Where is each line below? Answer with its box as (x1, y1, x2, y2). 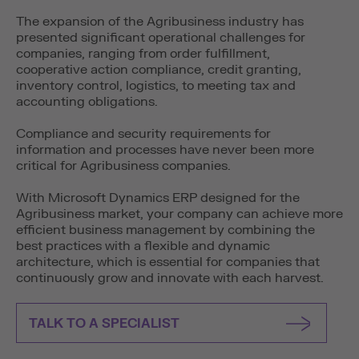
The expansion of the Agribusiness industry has (16, 14, 304, 30)
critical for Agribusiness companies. (16, 158, 231, 174)
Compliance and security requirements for (16, 126, 271, 142)
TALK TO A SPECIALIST (29, 316, 179, 332)
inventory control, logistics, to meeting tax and (16, 78, 296, 94)
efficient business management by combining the (16, 222, 315, 238)
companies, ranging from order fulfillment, (16, 46, 270, 62)
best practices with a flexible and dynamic (16, 238, 270, 254)
